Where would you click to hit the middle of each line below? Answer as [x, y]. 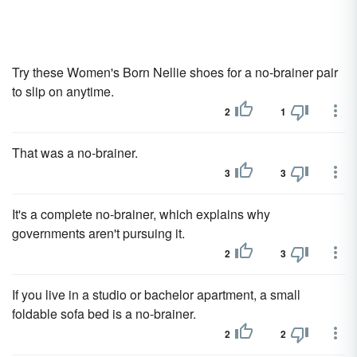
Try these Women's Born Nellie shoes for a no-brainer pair [175, 72]
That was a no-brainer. [75, 153]
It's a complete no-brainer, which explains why [141, 214]
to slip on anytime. [63, 91]
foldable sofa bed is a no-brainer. [104, 314]
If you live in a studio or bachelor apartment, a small [156, 294]
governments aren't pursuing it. [98, 233]
